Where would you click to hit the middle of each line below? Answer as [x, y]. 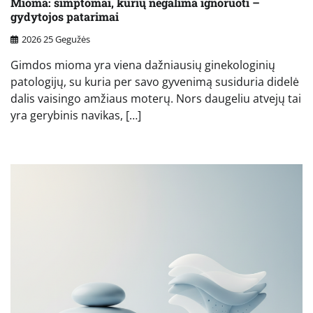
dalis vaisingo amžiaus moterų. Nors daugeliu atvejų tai [156, 99]
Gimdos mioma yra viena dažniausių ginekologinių [143, 65]
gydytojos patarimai [65, 16]
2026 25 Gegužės [56, 39]
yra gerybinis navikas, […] [76, 116]
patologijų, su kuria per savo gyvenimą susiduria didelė [155, 82]
